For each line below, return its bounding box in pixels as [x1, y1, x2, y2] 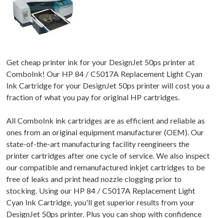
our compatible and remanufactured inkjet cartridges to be [6, 163, 205, 172]
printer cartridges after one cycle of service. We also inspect [6, 151, 210, 161]
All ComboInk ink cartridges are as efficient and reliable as [6, 116, 205, 126]
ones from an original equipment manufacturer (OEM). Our [6, 127, 204, 137]
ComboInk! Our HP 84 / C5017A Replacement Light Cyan [6, 69, 202, 79]
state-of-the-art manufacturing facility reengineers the [6, 139, 189, 149]
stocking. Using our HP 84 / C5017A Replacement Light [6, 186, 195, 196]
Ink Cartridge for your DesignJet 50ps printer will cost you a [6, 81, 210, 91]
